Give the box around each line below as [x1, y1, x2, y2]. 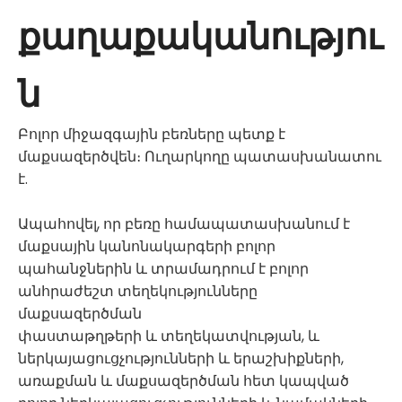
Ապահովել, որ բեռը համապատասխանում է [18, 214, 350, 234]
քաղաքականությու [18, 12, 382, 62]
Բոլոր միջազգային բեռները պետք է [18, 124, 285, 144]
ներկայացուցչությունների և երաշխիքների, [18, 348, 344, 369]
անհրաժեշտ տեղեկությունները [18, 281, 258, 301]
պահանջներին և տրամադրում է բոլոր [18, 258, 309, 279]
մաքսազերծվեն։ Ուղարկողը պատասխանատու [18, 146, 381, 167]
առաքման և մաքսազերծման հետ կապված [18, 371, 349, 391]
